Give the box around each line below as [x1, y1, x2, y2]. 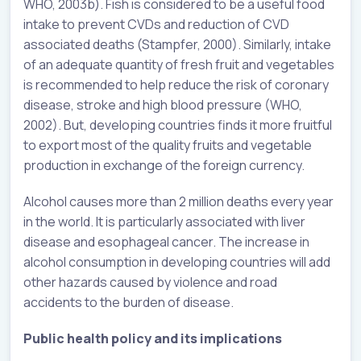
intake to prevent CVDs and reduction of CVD [23, 15, 289, 34]
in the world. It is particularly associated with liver [23, 213, 305, 231]
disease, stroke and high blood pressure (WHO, [23, 96, 302, 114]
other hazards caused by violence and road [23, 273, 277, 292]
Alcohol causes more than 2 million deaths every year [23, 193, 334, 211]
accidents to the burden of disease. [23, 293, 234, 312]
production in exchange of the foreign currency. [23, 156, 305, 175]
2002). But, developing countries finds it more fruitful [23, 116, 332, 135]
